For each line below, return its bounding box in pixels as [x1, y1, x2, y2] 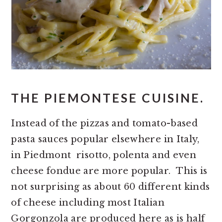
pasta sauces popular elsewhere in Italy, [11, 134, 200, 145]
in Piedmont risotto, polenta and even [11, 150, 197, 161]
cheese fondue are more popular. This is [11, 166, 208, 176]
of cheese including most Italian [11, 197, 165, 208]
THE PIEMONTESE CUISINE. [11, 91, 205, 105]
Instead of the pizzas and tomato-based [11, 118, 198, 129]
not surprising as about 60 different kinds [11, 181, 210, 192]
